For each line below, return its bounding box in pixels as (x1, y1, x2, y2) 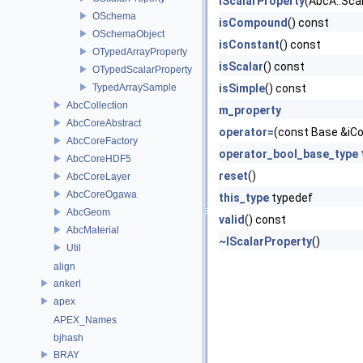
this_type (219, 191, 269, 204)
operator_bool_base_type (219, 147, 358, 160)
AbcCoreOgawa (66, 188, 137, 200)
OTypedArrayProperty (92, 45, 187, 58)
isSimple (219, 82, 265, 95)
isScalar (219, 60, 263, 73)
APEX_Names (53, 314, 117, 326)
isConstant (219, 38, 280, 51)
